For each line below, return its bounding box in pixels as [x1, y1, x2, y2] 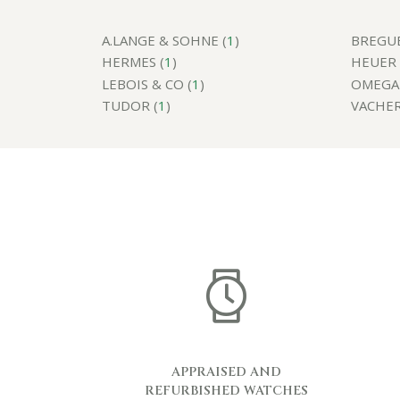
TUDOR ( [102, 96, 158, 115]
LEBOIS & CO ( [102, 74, 192, 93]
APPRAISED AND [171, 363, 281, 380]
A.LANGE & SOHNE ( [102, 30, 227, 49]
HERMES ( [102, 53, 164, 71]
